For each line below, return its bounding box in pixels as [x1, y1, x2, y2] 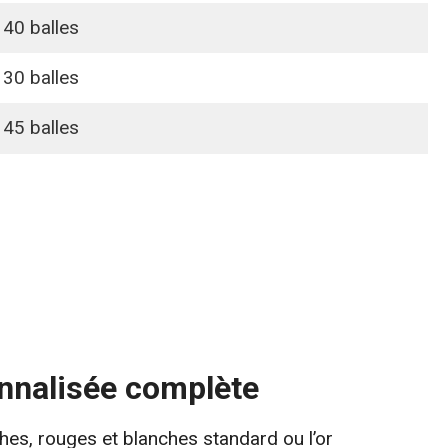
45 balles [2, 115, 79, 139]
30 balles [2, 65, 79, 89]
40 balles [2, 15, 79, 39]
